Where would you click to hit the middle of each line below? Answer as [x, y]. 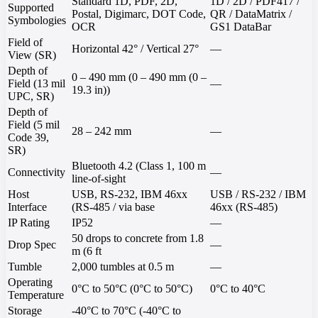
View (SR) [32, 55]
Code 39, [28, 138]
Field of [25, 43]
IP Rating [29, 223]
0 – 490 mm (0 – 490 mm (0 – [139, 77]
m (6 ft [87, 251]
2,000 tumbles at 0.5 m [123, 267]
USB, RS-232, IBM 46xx [130, 194]
